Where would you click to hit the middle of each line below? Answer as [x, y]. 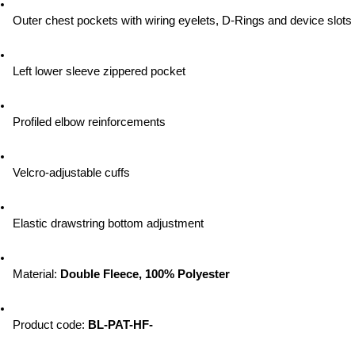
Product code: [50, 325]
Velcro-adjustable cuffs [71, 173]
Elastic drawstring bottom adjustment [108, 223]
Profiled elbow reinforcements [89, 122]
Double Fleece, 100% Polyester [145, 274]
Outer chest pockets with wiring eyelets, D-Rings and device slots [182, 21]
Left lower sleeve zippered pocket [99, 71]
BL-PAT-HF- [120, 325]
